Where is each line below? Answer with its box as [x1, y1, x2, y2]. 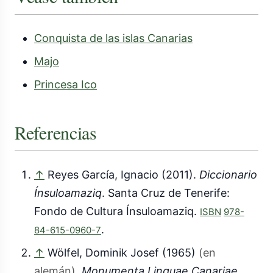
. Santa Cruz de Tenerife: [102, 186, 230, 200]
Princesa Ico [34, 78, 97, 91]
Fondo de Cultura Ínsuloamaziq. [34, 205, 200, 218]
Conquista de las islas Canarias [34, 32, 193, 45]
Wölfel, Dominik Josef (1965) [48, 246, 196, 260]
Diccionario [199, 168, 257, 182]
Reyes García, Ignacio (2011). [48, 168, 199, 182]
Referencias [15, 119, 97, 144]
